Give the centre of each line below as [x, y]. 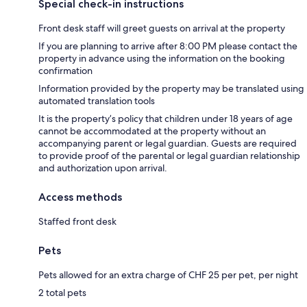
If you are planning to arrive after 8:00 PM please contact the [168, 46]
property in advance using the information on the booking [162, 58]
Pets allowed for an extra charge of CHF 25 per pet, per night [168, 274]
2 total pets [62, 292]
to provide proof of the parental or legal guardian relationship [169, 155]
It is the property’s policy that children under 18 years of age [165, 118]
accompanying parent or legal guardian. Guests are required [168, 143]
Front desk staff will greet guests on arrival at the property [162, 28]
